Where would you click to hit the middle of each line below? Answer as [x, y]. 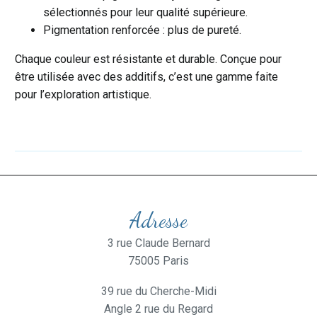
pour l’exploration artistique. [83, 94]
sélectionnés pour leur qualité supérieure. [145, 12]
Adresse [158, 220]
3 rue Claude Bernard [158, 243]
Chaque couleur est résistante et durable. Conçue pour [148, 59]
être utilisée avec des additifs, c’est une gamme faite [146, 76]
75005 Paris [158, 260]
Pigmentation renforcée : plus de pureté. [142, 30]
